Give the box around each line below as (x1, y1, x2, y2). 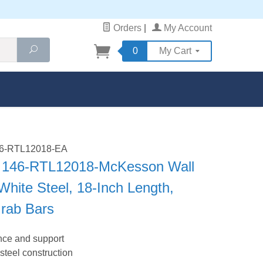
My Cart (159, 46, 194, 56)
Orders (111, 23, 141, 33)
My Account (161, 23, 212, 33)
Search (37, 45, 64, 54)
